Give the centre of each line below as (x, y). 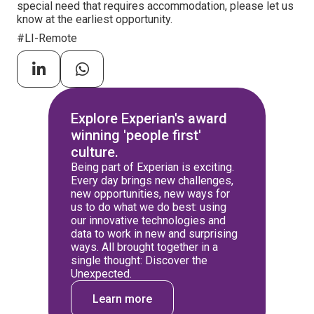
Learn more (122, 299)
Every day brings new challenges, (152, 180)
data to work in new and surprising (154, 234)
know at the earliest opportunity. (95, 19)
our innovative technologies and (148, 220)
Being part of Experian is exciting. (152, 167)
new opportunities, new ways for (150, 194)
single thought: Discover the (139, 260)
